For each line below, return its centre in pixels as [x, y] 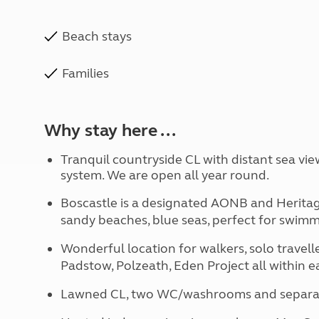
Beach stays [97, 36]
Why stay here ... [110, 131]
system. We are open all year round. [164, 175]
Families [85, 73]
